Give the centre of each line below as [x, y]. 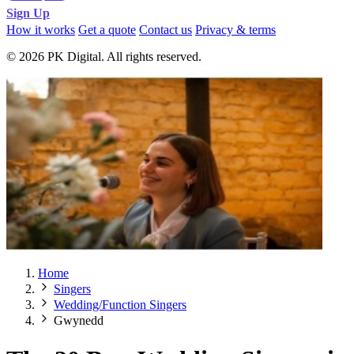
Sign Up [28, 13]
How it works [41, 30]
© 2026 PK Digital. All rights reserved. [104, 57]
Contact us [166, 30]
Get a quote [107, 30]
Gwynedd [79, 321]
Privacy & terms [235, 30]
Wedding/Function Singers [120, 305]
